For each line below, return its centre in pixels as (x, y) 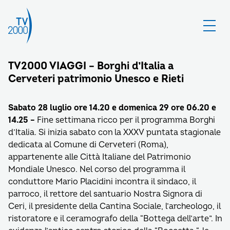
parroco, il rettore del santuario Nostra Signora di (105, 194)
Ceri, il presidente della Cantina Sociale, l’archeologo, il (114, 206)
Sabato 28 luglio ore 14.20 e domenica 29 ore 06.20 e (112, 108)
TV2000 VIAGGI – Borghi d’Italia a (91, 66)
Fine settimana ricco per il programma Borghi (125, 120)
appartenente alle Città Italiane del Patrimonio (100, 157)
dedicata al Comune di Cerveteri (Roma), (88, 145)
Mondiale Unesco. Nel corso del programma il (97, 169)
